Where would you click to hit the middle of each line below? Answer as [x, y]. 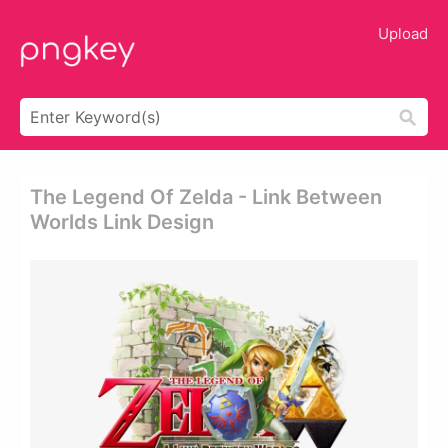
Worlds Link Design [122, 222]
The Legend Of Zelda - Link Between [206, 197]
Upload [403, 33]
